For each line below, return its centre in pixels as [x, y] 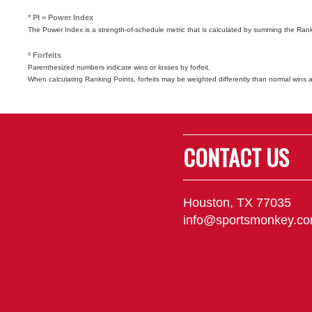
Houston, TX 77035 [237, 203]
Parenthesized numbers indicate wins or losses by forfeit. [119, 67]
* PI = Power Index [61, 17]
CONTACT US [236, 157]
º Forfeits [45, 55]
